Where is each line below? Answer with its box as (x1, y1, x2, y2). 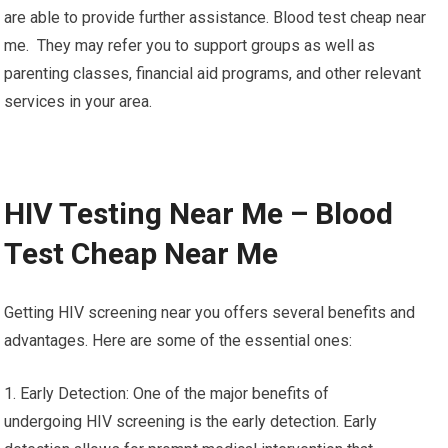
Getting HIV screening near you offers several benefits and (4, 303, 416, 322)
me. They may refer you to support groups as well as (4, 36, 376, 55)
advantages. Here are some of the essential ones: (4, 331, 353, 350)
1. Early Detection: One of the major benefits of (4, 384, 330, 403)
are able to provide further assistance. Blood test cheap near (4, 8, 427, 27)
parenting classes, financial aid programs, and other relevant (4, 64, 422, 83)
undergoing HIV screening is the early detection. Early (4, 412, 378, 431)
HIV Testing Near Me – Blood (4, 196, 394, 231)
